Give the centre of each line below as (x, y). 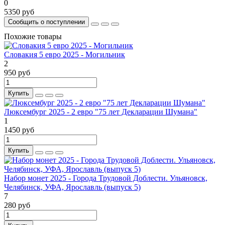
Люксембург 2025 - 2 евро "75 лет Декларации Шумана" (101, 112)
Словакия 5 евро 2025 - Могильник (65, 55)
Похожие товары (33, 37)
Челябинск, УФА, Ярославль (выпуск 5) (72, 187)
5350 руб (19, 12)
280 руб (17, 205)
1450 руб (19, 130)
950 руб (17, 73)
